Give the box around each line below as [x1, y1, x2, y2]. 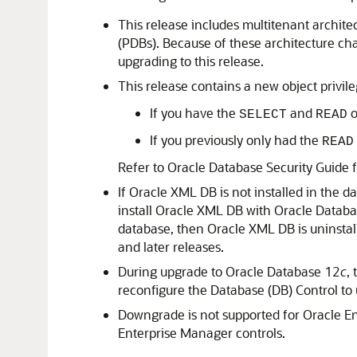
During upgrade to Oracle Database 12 [118, 263, 340, 280]
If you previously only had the [150, 131, 322, 148]
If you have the [150, 104, 239, 121]
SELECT [239, 108, 287, 122]
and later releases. [118, 238, 224, 255]
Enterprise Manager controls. [118, 324, 285, 341]
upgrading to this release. [118, 53, 264, 69]
